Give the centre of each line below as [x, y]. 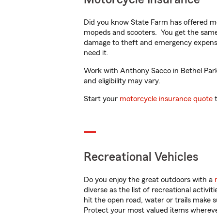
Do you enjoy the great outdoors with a [149, 180]
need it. [97, 53]
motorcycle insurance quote [166, 99]
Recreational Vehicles [141, 157]
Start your [102, 99]
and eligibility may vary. [122, 81]
